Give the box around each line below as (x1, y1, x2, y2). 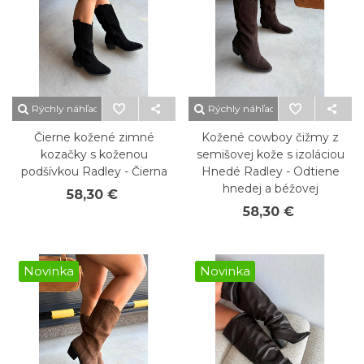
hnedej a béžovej (222, 181, 318, 196)
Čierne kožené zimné (33, 130, 154, 145)
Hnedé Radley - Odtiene (201, 164, 340, 179)
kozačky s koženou (40, 147, 148, 162)
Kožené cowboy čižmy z (201, 130, 339, 145)
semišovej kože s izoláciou (196, 147, 344, 162)
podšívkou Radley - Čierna (20, 164, 167, 179)
